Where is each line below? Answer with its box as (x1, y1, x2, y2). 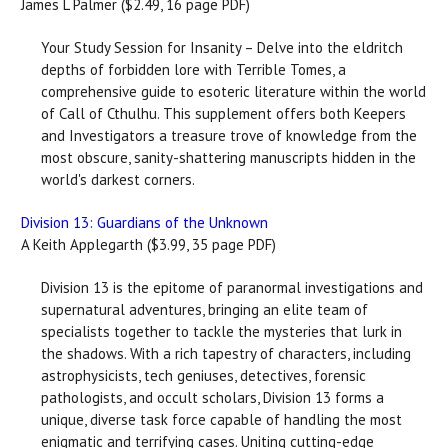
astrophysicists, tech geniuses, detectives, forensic (41, 365, 366, 385)
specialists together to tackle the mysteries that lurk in (41, 321, 402, 341)
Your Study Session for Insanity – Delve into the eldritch (41, 37, 403, 57)
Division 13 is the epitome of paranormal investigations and (41, 277, 423, 297)
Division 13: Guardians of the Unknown (21, 212, 268, 232)
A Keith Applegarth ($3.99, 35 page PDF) (21, 234, 276, 254)
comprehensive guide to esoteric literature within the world (41, 81, 426, 101)
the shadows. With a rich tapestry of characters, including (41, 343, 411, 363)
